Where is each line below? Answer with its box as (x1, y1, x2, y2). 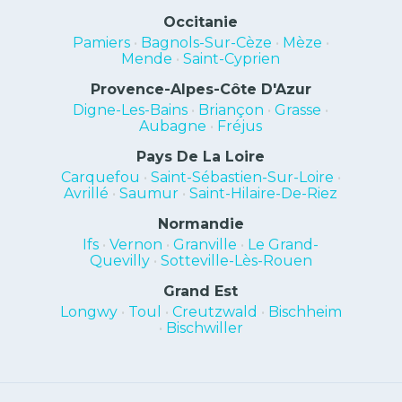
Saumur (119, 185, 179, 202)
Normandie (157, 215, 244, 232)
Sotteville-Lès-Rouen (160, 252, 312, 269)
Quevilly (89, 252, 150, 269)
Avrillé (64, 185, 109, 202)
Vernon (109, 236, 163, 253)
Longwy (59, 303, 118, 320)
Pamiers (72, 34, 130, 51)
